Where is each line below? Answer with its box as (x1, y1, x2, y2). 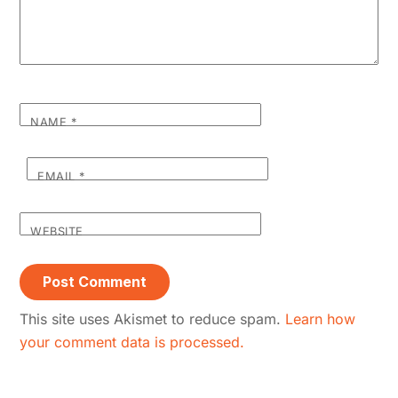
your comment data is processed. (20, 332, 245, 351)
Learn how (285, 309, 356, 328)
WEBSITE (30, 224, 84, 238)
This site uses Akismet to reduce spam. (20, 309, 286, 328)
